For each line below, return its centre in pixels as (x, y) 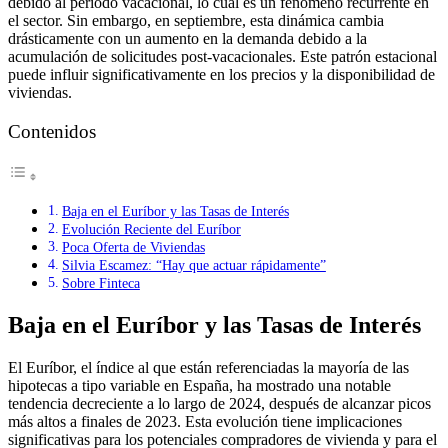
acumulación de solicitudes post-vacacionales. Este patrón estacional (222, 56)
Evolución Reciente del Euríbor (151, 229)
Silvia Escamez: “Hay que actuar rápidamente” (193, 265)
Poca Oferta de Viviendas (133, 247)
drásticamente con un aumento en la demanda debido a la (187, 38)
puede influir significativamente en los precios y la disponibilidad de (221, 74)
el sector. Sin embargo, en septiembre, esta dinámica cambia (196, 20)
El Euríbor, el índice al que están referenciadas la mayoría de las (208, 368)
